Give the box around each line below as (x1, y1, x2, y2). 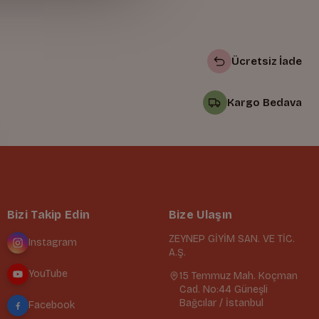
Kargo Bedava (227, 96, 302, 110)
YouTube (28, 268, 68, 281)
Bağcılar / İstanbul (179, 296, 263, 309)
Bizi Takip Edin (6, 207, 90, 221)
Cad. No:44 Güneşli (179, 283, 268, 296)
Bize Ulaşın (168, 207, 233, 221)
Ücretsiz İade (231, 55, 302, 68)
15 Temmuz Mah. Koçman (179, 269, 298, 282)
